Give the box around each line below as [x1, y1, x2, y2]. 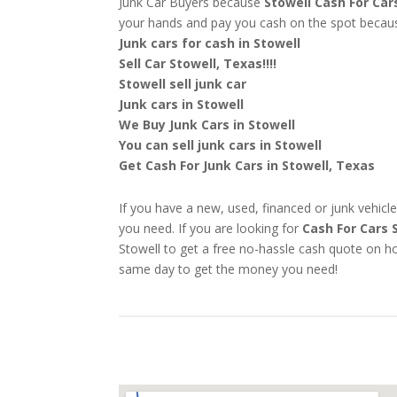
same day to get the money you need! [119, 261, 339, 278]
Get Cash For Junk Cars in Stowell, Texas [119, 157, 376, 175]
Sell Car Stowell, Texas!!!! [119, 55, 277, 73]
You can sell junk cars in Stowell [119, 136, 323, 154]
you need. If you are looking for [119, 220, 300, 237]
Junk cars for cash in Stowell [119, 35, 301, 52]
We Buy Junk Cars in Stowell [119, 116, 296, 134]
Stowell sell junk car [119, 75, 247, 93]
